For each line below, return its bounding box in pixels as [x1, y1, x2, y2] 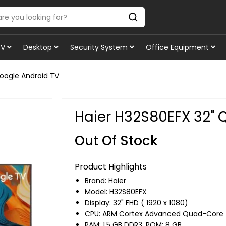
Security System [70, 42, 128, 52]
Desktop [23, 42, 52, 52]
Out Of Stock [74, 132, 158, 150]
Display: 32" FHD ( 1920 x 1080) [84, 198, 188, 208]
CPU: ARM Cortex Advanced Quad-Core [84, 209, 223, 219]
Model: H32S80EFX [84, 187, 147, 197]
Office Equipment [146, 42, 209, 52]
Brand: [84, 176, 108, 186]
